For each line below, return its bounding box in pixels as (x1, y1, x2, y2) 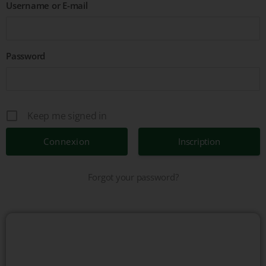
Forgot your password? (87, 171, 179, 183)
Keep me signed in (27, 109, 107, 123)
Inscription (178, 135, 220, 148)
